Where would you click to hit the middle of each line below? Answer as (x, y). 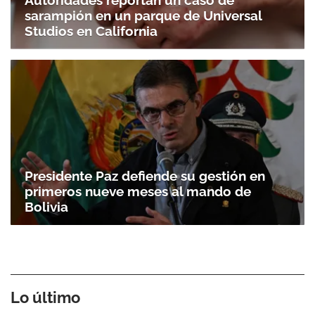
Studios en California (91, 31)
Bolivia (46, 207)
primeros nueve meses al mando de (138, 192)
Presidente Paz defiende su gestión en (145, 176)
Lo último (45, 298)
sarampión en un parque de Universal (143, 15)
